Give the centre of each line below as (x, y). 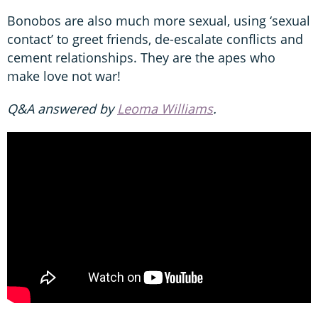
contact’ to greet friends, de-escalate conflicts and (155, 39)
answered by (77, 108)
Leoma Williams (165, 108)
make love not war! (64, 76)
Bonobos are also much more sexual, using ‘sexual (159, 20)
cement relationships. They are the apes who (141, 57)
